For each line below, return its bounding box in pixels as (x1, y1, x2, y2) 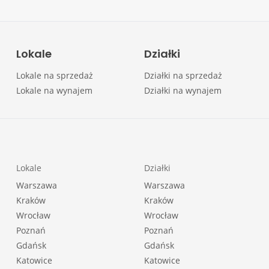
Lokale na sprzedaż (16, 70, 93, 81)
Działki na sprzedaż (144, 70, 222, 81)
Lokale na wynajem (16, 85, 92, 96)
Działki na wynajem (144, 85, 222, 96)
